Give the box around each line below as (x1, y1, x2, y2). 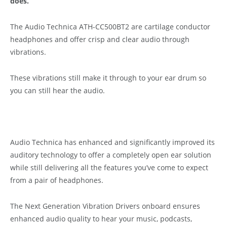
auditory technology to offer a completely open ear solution (10, 150, 211, 160)
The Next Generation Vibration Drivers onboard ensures (10, 201, 200, 211)
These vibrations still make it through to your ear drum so (10, 73, 206, 83)
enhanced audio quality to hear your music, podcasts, (10, 214, 192, 224)
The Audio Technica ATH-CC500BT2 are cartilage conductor (10, 22, 210, 32)
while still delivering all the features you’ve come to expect (10, 163, 208, 173)
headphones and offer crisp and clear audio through (10, 34, 190, 45)
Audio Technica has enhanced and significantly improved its (10, 137, 215, 147)
